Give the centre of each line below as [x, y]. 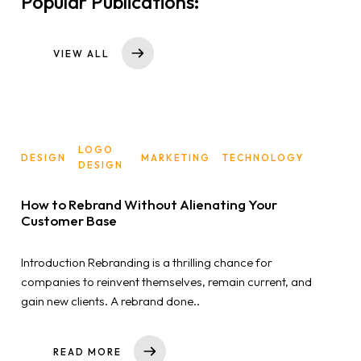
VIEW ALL [81, 53]
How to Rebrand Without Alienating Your [149, 205]
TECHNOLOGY [263, 157]
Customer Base [69, 221]
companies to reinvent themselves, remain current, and [166, 282]
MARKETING [176, 157]
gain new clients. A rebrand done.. [110, 301]
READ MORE [87, 351]
